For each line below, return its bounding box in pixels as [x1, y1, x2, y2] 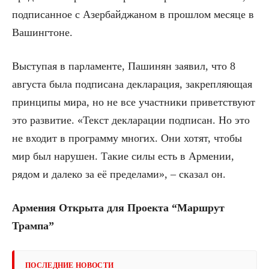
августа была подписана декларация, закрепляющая [12, 78, 252, 91]
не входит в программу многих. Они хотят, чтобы [12, 132, 242, 145]
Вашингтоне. [12, 26, 73, 39]
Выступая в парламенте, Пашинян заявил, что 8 [12, 60, 235, 73]
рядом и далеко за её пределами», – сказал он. [12, 168, 226, 181]
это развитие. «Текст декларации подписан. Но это [12, 114, 250, 127]
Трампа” [12, 220, 54, 232]
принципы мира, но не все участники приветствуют [12, 96, 255, 109]
